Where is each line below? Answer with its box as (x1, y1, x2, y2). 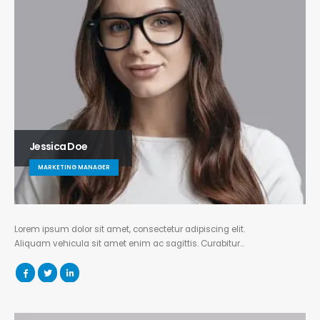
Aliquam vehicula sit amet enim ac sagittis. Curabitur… (14, 238, 244, 249)
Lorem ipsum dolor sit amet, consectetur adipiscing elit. (14, 224, 245, 235)
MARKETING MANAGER (38, 162, 110, 171)
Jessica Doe (29, 139, 88, 154)
